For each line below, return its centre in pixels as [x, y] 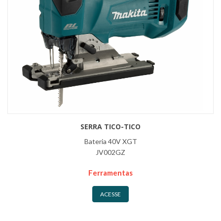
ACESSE [110, 194]
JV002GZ [110, 152]
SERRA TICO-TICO [110, 127]
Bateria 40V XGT [110, 142]
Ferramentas [110, 173]
